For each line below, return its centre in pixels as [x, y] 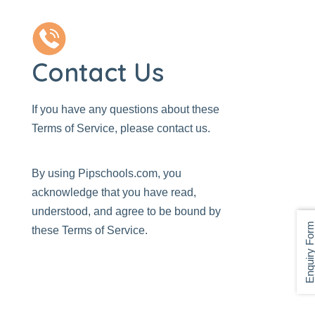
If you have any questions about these [126, 109]
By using [55, 173]
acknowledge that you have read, [114, 192]
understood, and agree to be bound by [126, 211]
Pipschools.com [118, 173]
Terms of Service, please [94, 128]
